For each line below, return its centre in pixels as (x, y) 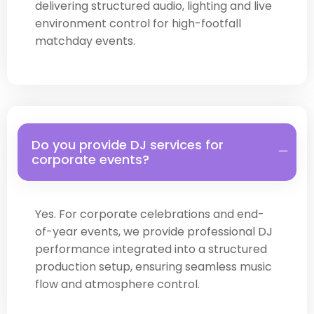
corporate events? (90, 159)
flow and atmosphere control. (117, 284)
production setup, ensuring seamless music (153, 266)
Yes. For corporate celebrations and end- (150, 214)
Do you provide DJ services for (128, 144)
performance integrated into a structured (151, 249)
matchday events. (85, 41)
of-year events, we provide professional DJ (154, 231)
